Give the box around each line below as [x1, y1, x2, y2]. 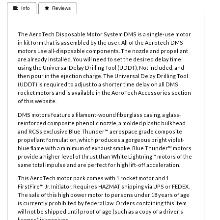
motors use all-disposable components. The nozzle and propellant [18, 47, 189, 54]
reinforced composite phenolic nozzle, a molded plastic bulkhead [18, 119, 186, 126]
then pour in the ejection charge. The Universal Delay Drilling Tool [18, 72, 189, 79]
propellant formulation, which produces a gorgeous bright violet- [18, 136, 185, 143]
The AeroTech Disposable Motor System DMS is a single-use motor [18, 30, 192, 37]
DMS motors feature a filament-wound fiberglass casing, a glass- [18, 111, 182, 118]
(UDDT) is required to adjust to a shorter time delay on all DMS [18, 81, 179, 87]
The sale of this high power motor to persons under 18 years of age [18, 192, 190, 198]
